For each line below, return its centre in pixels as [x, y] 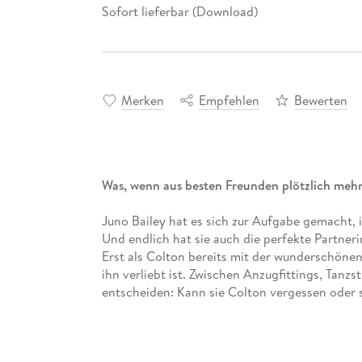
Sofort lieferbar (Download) [179, 12]
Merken [142, 100]
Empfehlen [229, 100]
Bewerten [320, 100]
